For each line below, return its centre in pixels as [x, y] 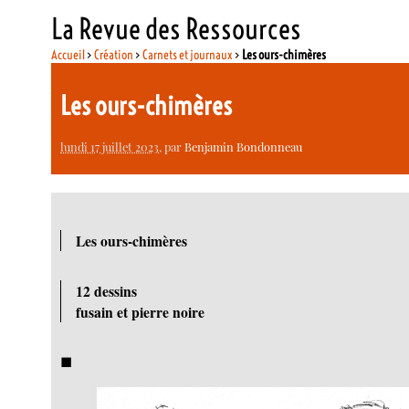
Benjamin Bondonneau [244, 146]
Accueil [68, 54]
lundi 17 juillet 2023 [110, 146]
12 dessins [106, 290]
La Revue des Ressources [177, 28]
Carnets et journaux [188, 54]
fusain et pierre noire [140, 311]
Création [114, 54]
